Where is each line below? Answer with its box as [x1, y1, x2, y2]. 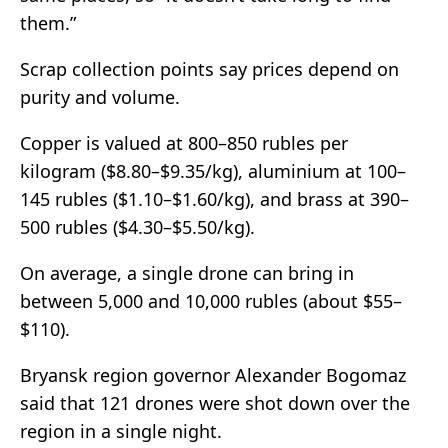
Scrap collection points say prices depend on [20, 57, 399, 82]
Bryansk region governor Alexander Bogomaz [20, 363, 406, 388]
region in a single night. [20, 419, 222, 444]
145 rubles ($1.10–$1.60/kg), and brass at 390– [20, 187, 409, 212]
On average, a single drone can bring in [20, 261, 354, 286]
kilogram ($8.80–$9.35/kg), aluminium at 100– [20, 159, 406, 184]
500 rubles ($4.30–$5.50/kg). [20, 215, 255, 240]
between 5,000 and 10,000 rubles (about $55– [20, 289, 402, 314]
